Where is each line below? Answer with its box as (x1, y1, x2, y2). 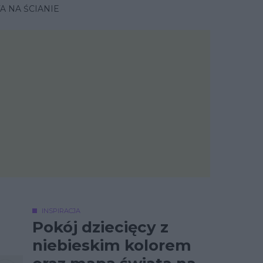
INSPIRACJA (42, 207, 80, 215)
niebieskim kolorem (32, 236, 191, 255)
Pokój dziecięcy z (32, 218, 168, 237)
